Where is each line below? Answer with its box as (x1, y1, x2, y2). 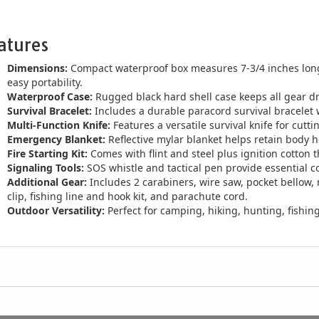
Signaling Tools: (7, 161, 84, 174)
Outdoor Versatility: (7, 204, 105, 217)
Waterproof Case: (7, 90, 93, 103)
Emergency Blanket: (7, 132, 105, 146)
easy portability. (7, 75, 83, 89)
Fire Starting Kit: (7, 147, 88, 160)
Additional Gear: (7, 175, 87, 189)
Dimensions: (7, 61, 68, 75)
